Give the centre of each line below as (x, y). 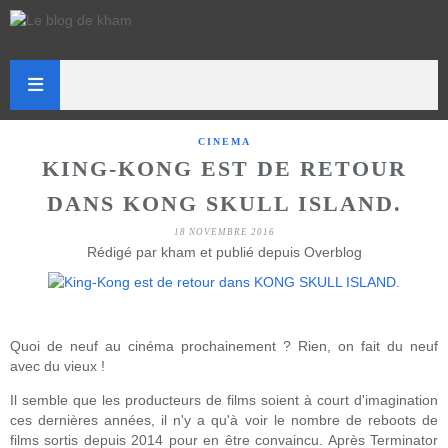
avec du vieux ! (59, 366)
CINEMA (224, 141)
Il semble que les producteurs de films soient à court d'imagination (224, 400)
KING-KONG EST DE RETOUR (224, 169)
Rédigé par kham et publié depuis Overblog (224, 252)
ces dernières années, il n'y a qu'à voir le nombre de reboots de (224, 420)
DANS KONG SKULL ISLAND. (224, 204)
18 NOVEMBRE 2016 (224, 232)
